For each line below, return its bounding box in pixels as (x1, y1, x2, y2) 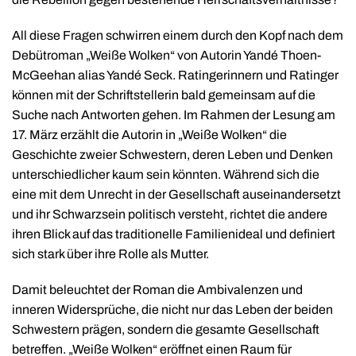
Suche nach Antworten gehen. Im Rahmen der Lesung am (12, 107, 335, 122)
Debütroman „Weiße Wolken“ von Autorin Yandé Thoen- (12, 48, 321, 62)
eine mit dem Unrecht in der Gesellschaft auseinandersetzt (12, 187, 341, 201)
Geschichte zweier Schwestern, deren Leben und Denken (12, 147, 333, 161)
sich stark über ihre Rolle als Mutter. (12, 246, 209, 261)
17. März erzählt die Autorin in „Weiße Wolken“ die (12, 127, 287, 141)
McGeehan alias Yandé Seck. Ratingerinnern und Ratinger (12, 68, 339, 82)
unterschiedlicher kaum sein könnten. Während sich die (12, 167, 319, 181)
